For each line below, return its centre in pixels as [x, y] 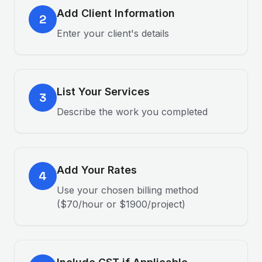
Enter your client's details [113, 33]
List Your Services [103, 92]
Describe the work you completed [132, 112]
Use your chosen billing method [127, 190]
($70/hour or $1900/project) [121, 204]
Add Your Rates [97, 170]
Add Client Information [116, 13]
